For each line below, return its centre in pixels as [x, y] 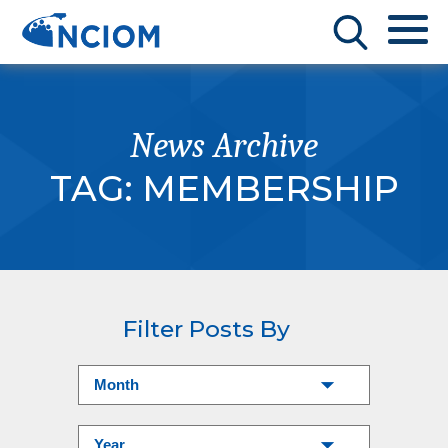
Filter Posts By [206, 329]
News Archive [224, 145]
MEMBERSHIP [270, 188]
